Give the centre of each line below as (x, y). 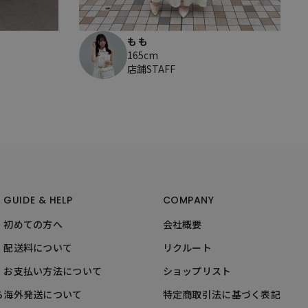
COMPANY (188, 200)
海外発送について (43, 295)
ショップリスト (197, 271)
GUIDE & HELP (38, 200)
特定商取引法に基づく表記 (221, 295)
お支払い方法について (53, 271)
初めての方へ (33, 224)
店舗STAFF (151, 69)
